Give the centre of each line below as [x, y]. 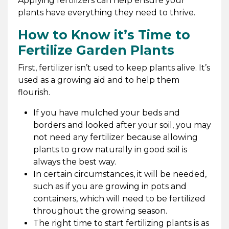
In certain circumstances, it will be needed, [120, 174]
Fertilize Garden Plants [98, 50]
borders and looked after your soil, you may [122, 125]
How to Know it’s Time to [104, 35]
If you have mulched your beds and [106, 112]
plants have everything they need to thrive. [106, 12]
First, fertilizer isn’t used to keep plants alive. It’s [114, 67]
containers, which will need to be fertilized [119, 198]
